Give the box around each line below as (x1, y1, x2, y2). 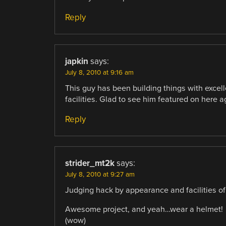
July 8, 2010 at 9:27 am (65, 170, 135, 179)
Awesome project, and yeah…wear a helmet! (65, 204, 223, 215)
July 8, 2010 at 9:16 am (65, 68, 134, 77)
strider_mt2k (65, 157, 115, 168)
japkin (65, 55, 88, 67)
